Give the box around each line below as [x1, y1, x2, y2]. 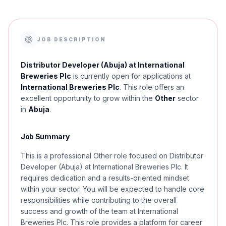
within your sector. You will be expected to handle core [21, 185, 204, 193]
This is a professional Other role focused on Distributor [21, 151, 203, 160]
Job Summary [21, 132, 70, 141]
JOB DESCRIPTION [37, 36, 106, 42]
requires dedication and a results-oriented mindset [21, 174, 189, 182]
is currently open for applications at [71, 72, 191, 80]
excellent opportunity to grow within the [21, 94, 155, 102]
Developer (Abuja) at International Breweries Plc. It [21, 162, 188, 171]
